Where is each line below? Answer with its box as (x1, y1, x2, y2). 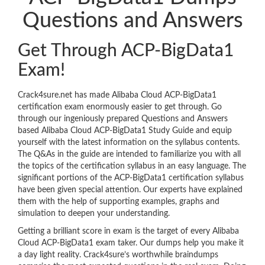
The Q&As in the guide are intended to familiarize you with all (18, 150, 241, 159)
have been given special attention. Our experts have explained (18, 186, 243, 195)
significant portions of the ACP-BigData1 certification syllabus (18, 174, 244, 183)
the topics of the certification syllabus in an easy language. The (18, 162, 246, 171)
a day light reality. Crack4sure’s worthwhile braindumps (18, 251, 218, 260)
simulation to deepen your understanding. (18, 209, 170, 218)
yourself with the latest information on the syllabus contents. (18, 138, 240, 147)
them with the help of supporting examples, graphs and (18, 198, 219, 206)
